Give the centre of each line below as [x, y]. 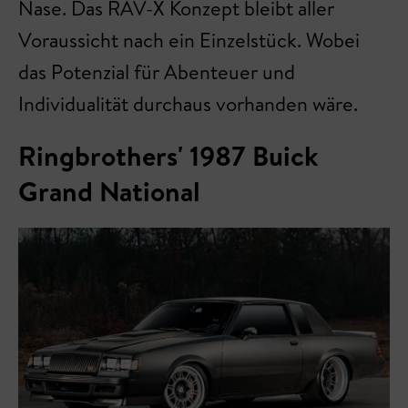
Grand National [109, 191]
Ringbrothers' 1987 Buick [168, 155]
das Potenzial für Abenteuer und [157, 71]
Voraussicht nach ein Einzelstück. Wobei [189, 40]
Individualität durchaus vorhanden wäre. [190, 103]
